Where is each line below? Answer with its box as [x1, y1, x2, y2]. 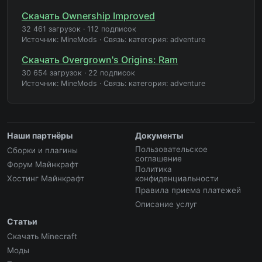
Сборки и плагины [7, 145, 78, 155]
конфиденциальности [135, 173, 219, 183]
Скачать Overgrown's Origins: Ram [22, 53, 178, 65]
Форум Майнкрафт [7, 159, 78, 169]
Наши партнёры [7, 130, 73, 140]
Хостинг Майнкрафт [7, 173, 84, 183]
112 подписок [87, 24, 136, 33]
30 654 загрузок [22, 68, 82, 77]
